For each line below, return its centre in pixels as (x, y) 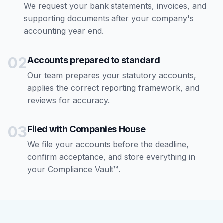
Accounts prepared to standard (94, 60)
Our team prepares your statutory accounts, (112, 75)
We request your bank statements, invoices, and (115, 6)
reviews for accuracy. (68, 100)
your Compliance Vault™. (74, 169)
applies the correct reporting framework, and (113, 88)
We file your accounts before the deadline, (108, 144)
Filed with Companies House (87, 129)
